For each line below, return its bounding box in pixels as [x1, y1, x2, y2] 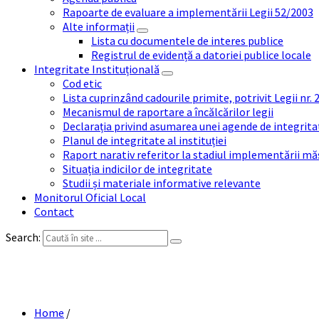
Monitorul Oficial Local [34, 190, 146, 204]
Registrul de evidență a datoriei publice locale [91, 48, 311, 62]
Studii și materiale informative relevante [63, 176, 261, 190]
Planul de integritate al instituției [63, 133, 226, 147]
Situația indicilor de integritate [63, 162, 212, 176]
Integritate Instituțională [34, 62, 159, 76]
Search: [6, 230, 41, 244]
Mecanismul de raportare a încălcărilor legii [63, 105, 273, 119]
